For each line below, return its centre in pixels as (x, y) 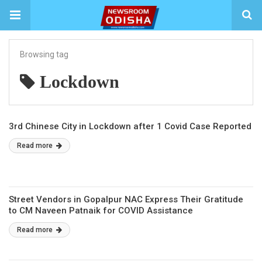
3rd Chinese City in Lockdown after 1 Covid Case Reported (130, 126)
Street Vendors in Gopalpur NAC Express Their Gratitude (126, 199)
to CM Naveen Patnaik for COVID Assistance (101, 211)
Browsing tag (44, 54)
